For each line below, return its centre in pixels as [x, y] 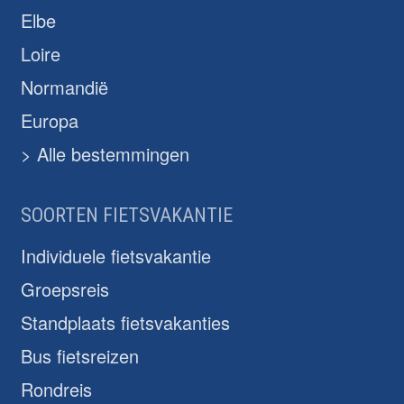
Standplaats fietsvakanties [125, 322]
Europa [50, 121]
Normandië [64, 87]
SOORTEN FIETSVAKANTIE [127, 215]
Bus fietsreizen [80, 355]
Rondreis [56, 389]
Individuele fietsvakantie [116, 255]
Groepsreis [65, 289]
